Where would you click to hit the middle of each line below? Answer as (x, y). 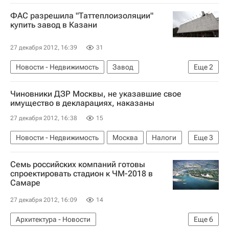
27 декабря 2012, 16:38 (44, 118)
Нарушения (35, 153)
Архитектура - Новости (53, 220)
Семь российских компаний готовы (78, 164)
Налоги (164, 137)
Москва (125, 137)
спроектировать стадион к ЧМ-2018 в (82, 173)
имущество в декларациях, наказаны (82, 103)
